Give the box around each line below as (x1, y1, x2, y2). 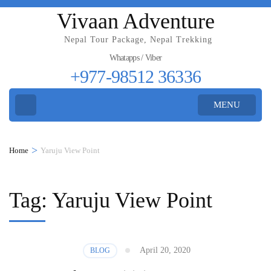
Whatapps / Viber (109, 53, 162, 62)
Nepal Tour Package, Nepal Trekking (64, 35, 212, 44)
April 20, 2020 (139, 245, 191, 255)
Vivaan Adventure (56, 9, 215, 33)
